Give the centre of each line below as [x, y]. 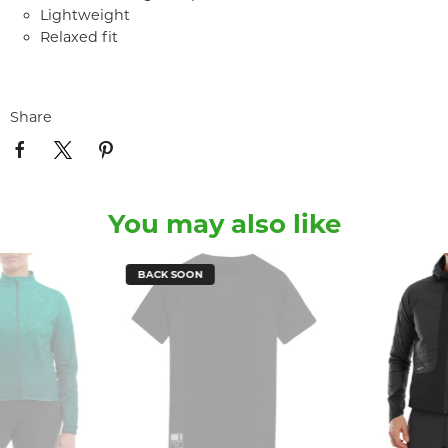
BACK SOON [170, 275]
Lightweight [85, 15]
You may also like [224, 224]
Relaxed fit [79, 37]
